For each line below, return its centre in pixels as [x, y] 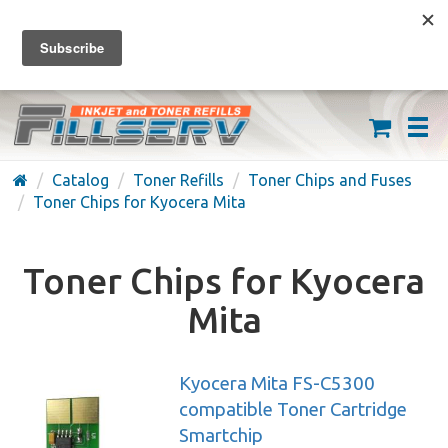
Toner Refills [179, 180]
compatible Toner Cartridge [292, 409]
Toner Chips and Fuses [330, 180]
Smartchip [220, 435]
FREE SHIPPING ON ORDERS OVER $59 [224, 29]
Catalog [81, 180]
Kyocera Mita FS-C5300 [276, 383]
